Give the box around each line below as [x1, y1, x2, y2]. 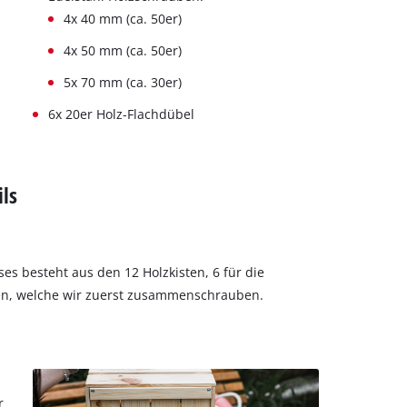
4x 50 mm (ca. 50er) [63, 41, 182, 59]
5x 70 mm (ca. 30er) [63, 73, 182, 91]
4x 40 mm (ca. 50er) [63, 9, 182, 27]
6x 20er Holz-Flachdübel [47, 104, 194, 123]
